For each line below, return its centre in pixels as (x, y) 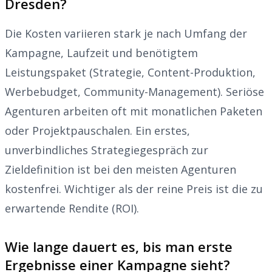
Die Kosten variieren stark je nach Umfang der (126, 33)
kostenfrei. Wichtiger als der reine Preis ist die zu (134, 189)
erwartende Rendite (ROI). (72, 208)
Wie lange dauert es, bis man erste (119, 246)
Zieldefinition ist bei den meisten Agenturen (121, 169)
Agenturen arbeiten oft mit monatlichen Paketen (134, 111)
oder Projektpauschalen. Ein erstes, (97, 130)
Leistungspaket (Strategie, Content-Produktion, (130, 72)
